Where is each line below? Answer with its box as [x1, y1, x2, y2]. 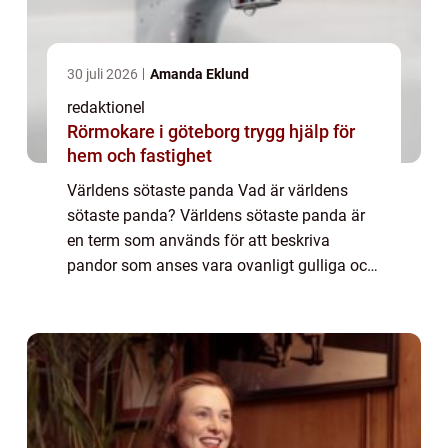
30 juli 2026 [67, 65, 141, 82]
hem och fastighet [67, 144, 212, 166]
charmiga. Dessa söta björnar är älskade [67, 280, 352, 300]
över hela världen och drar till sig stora [67, 305, 335, 325]
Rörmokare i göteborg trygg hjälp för [67, 120, 244, 142]
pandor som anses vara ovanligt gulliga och [67, 255, 376, 275]
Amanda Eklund [150, 65, 249, 82]
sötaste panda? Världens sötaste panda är [67, 205, 365, 225]
